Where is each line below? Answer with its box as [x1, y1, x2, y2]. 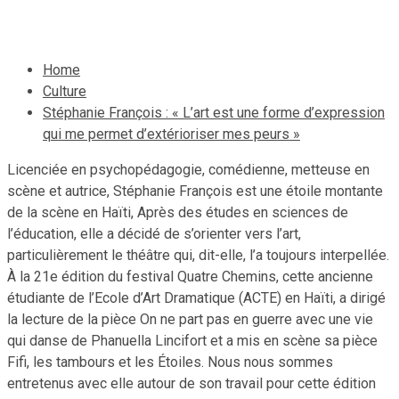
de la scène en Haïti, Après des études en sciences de [7, 203, 348, 221]
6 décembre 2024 [16, 4, 134, 21]
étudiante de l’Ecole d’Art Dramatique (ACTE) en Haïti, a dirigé [7, 289, 386, 306]
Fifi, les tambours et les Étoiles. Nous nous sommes [7, 353, 333, 370]
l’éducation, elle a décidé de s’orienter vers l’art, [7, 224, 301, 242]
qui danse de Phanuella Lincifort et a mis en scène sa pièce [7, 331, 378, 349]
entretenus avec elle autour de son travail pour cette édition [7, 374, 376, 392]
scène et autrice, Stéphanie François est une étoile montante [7, 182, 383, 199]
